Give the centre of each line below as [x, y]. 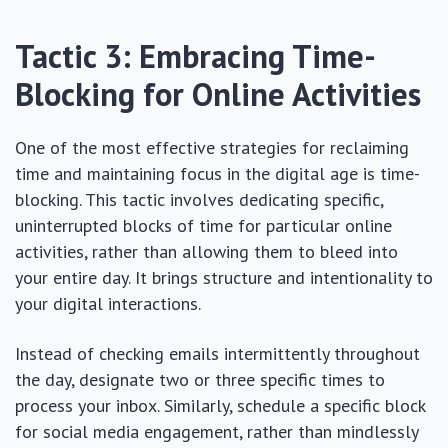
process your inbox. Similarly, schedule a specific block [220, 405]
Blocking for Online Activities [218, 94]
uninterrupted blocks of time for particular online [203, 225]
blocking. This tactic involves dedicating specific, [199, 199]
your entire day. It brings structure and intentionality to [224, 277]
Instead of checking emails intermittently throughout [217, 353]
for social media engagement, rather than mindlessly [216, 431]
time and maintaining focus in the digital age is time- [217, 173]
